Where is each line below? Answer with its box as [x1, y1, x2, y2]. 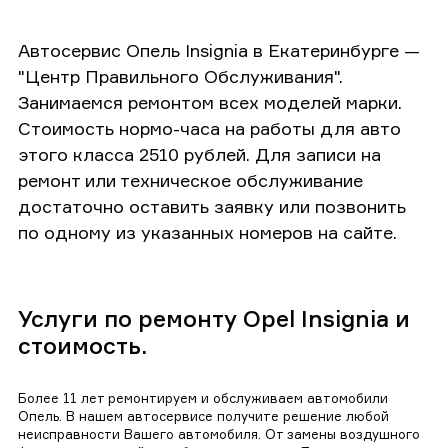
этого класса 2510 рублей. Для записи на [18, 142, 381, 165]
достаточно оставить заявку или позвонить [18, 194, 406, 217]
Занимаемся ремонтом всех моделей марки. [18, 90, 402, 113]
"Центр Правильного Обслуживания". [18, 64, 343, 87]
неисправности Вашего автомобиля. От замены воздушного [18, 425, 420, 442]
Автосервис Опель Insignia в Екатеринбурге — [18, 38, 420, 61]
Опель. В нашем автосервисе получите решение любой [18, 407, 389, 424]
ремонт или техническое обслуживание [18, 168, 363, 191]
